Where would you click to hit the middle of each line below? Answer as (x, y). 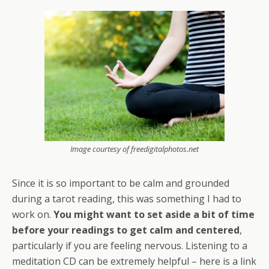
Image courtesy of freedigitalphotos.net (134, 149)
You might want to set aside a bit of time (154, 214)
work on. (33, 214)
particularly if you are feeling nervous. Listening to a (130, 245)
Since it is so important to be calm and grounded (121, 183)
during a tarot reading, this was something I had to (127, 198)
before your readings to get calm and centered (126, 230)
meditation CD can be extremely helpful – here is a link (134, 261)
